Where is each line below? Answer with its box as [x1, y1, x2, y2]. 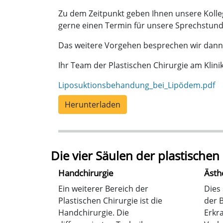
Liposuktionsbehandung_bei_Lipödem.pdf [58, 79, 215, 91]
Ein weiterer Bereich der [58, 183, 148, 194]
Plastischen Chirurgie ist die [58, 195, 162, 206]
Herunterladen [65, 99, 120, 110]
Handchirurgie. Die [58, 207, 129, 218]
